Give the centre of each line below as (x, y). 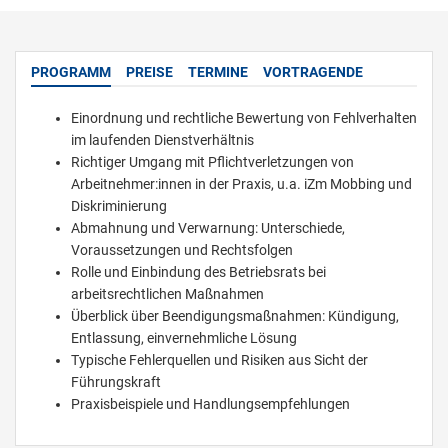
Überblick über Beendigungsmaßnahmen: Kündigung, (235, 316)
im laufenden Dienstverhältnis (162, 140)
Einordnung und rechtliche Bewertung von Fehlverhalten (244, 118)
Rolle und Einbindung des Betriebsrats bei (198, 272)
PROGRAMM (71, 72)
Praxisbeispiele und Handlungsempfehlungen (210, 404)
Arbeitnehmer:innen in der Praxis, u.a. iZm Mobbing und (241, 184)
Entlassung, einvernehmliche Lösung (184, 338)
